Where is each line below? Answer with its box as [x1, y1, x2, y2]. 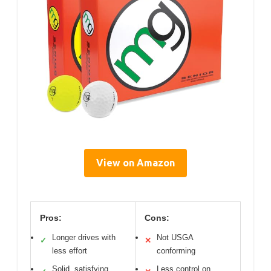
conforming [157, 246, 195, 255]
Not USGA [157, 233, 193, 242]
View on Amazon [96, 157, 175, 168]
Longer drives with [52, 233, 116, 242]
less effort [52, 246, 87, 255]
